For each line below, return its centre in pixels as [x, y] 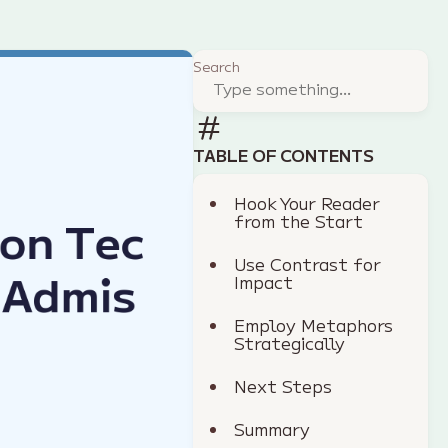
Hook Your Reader [307, 203]
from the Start [299, 221]
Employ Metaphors [314, 325]
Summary [272, 429]
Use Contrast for [308, 264]
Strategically [290, 343]
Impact [264, 282]
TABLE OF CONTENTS [284, 155]
